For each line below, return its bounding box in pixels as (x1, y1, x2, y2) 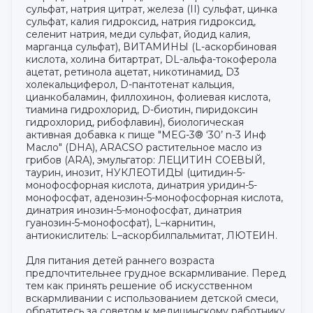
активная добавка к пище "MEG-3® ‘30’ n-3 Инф (26, 129, 266, 142)
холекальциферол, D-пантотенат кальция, (26, 78, 234, 92)
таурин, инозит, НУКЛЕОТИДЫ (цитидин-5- (26, 166, 245, 180)
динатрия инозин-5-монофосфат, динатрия (26, 204, 242, 217)
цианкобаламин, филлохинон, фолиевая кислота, (26, 91, 270, 104)
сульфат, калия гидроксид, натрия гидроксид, (26, 15, 256, 29)
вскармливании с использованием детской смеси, (26, 292, 278, 305)
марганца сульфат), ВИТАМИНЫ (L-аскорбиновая (26, 41, 277, 54)
